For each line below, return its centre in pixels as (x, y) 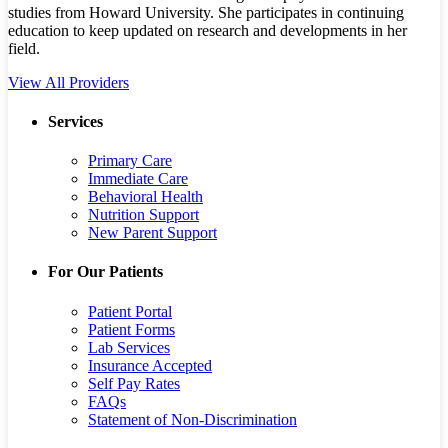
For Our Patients (105, 272)
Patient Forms (131, 329)
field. (24, 48)
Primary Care (130, 161)
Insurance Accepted (150, 365)
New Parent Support (152, 233)
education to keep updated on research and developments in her (207, 30)
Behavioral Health (145, 197)
